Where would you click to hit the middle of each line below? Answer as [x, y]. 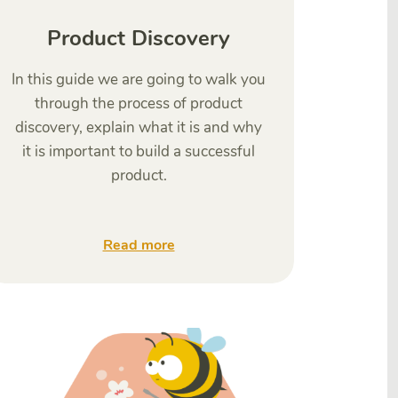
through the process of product [139, 103]
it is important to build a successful [139, 151]
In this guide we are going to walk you [139, 80]
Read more [139, 245]
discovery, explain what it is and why [139, 127]
